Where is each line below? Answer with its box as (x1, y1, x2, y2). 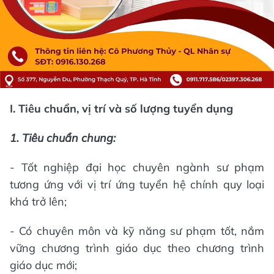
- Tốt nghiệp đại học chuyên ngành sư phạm (10, 160, 264, 174)
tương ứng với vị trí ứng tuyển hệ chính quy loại (10, 177, 264, 191)
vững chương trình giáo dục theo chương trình (10, 241, 264, 255)
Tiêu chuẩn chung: (22, 131, 116, 145)
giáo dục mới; (10, 258, 77, 272)
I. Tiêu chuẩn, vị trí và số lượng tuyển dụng (10, 102, 233, 116)
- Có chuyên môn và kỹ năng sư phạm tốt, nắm (10, 224, 264, 238)
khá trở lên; (10, 194, 67, 209)
